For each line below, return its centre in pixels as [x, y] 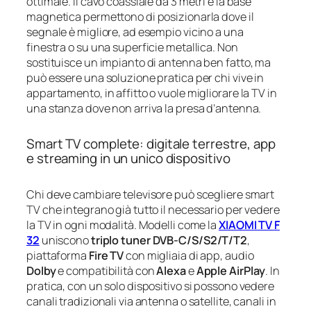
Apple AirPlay [231, 270]
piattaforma [58, 255]
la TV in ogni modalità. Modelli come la [123, 225]
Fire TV [106, 255]
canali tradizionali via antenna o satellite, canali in [151, 301]
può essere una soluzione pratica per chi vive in [145, 77]
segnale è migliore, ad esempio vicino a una [135, 32]
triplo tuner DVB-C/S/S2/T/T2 [169, 240]
